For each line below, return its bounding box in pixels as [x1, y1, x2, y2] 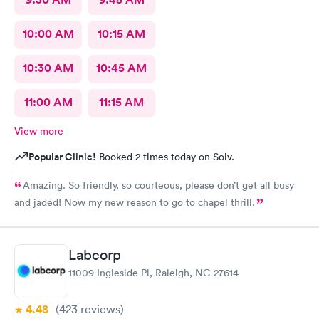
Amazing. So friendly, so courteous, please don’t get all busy [23, 178, 294, 192]
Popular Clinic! [28, 149, 96, 164]
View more [14, 124, 63, 137]
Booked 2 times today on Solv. [96, 150, 234, 163]
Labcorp [68, 246, 121, 263]
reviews [78, 302, 120, 316]
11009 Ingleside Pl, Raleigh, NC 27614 [68, 266, 239, 279]
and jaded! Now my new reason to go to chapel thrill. [14, 195, 255, 209]
